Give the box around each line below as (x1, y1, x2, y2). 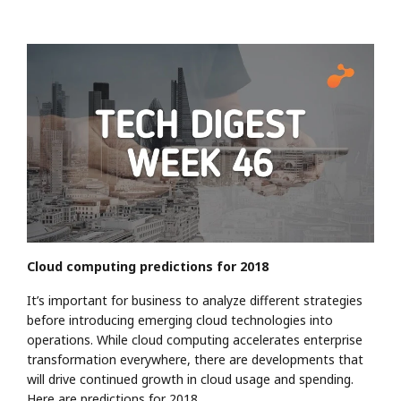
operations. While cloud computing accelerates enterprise (27, 330, 363, 348)
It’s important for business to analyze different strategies (27, 291, 363, 309)
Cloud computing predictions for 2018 (27, 257, 269, 275)
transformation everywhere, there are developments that (27, 350, 363, 368)
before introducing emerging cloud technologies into (27, 311, 333, 328)
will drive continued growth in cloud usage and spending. (27, 370, 354, 388)
